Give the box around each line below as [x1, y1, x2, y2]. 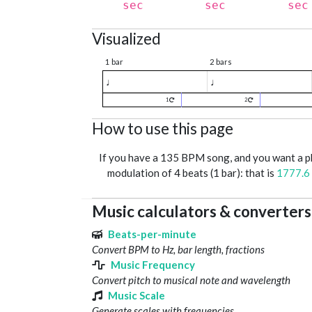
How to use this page [92, 119, 233, 139]
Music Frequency [111, 258, 195, 272]
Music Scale [108, 289, 165, 302]
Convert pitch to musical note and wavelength [92, 274, 290, 287]
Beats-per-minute [108, 228, 196, 241]
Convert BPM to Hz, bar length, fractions [92, 243, 265, 256]
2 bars [210, 57, 232, 67]
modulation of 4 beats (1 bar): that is [107, 166, 276, 180]
